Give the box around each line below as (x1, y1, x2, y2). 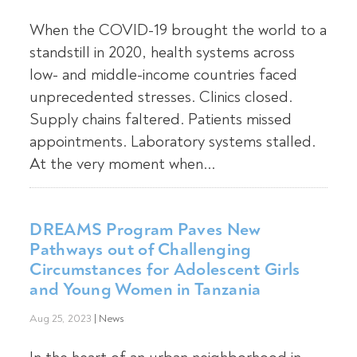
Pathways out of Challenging (29, 238, 252, 261)
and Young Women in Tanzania (29, 278, 261, 300)
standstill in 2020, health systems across (29, 42, 296, 63)
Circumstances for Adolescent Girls (29, 258, 300, 280)
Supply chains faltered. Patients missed (29, 109, 292, 130)
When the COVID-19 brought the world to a (29, 20, 328, 41)
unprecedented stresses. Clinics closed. (29, 87, 293, 108)
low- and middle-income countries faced (29, 65, 298, 85)
